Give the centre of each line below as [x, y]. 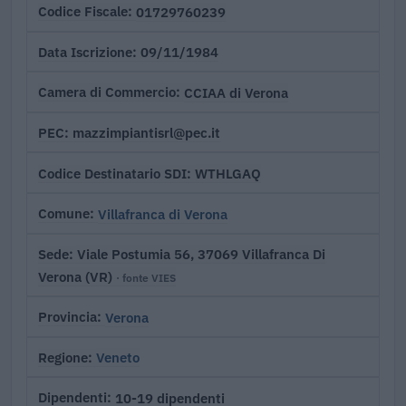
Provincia [68, 317]
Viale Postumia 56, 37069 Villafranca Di [201, 254]
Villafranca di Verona [163, 213]
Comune [64, 214]
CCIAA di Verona [236, 92]
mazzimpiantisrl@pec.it [146, 133]
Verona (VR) [77, 276]
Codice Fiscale [83, 12]
